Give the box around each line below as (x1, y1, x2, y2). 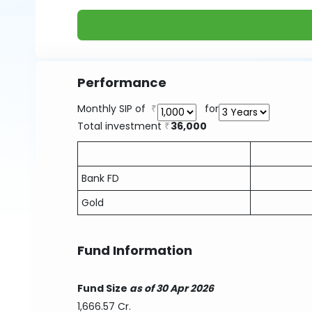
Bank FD (81, 171, 120, 185)
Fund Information (77, 242, 193, 259)
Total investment (77, 119, 165, 133)
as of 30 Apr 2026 (127, 281, 214, 295)
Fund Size (77, 281, 128, 295)
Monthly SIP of (77, 102, 152, 116)
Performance (77, 74, 167, 91)
